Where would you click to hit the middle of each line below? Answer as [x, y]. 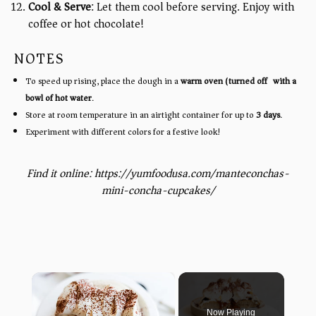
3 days [268, 115]
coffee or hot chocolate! [86, 24]
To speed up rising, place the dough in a [103, 81]
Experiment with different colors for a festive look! [123, 132]
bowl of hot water [59, 98]
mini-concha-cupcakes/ [158, 190]
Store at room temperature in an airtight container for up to [141, 115]
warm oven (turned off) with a [238, 81]
